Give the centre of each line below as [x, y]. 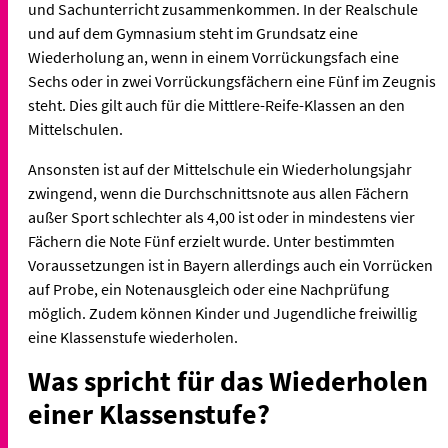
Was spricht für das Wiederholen [228, 381]
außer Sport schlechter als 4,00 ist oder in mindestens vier [221, 217]
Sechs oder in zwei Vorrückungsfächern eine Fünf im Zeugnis [232, 81]
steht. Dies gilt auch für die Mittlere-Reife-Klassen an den [216, 105]
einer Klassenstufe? [149, 414]
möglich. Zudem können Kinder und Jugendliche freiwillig [222, 313]
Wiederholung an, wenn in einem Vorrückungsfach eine [213, 57]
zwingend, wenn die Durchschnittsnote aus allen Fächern [218, 193]
